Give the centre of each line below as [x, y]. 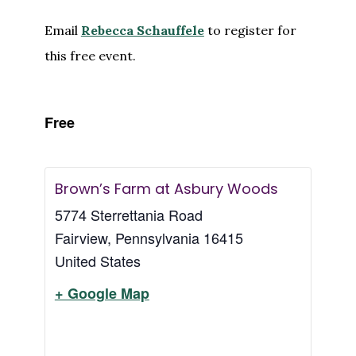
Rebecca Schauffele [142, 30]
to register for [250, 30]
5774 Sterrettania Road [128, 214]
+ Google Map [102, 293]
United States [97, 260]
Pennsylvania [157, 237]
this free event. [90, 55]
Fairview [81, 237]
